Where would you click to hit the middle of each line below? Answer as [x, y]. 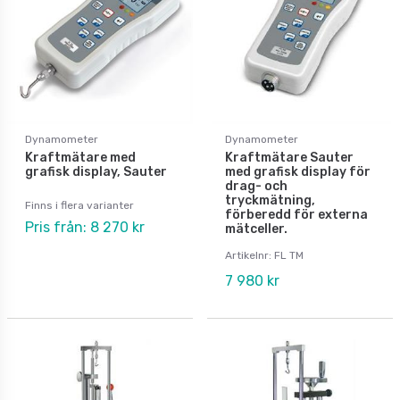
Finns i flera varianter [79, 205]
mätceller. [256, 229]
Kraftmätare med [80, 157]
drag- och [256, 186]
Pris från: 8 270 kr [85, 227]
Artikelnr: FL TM [264, 255]
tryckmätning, [270, 200]
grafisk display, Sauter [96, 171]
